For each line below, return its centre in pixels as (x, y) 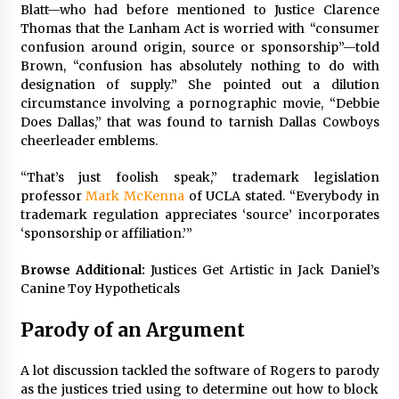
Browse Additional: (85, 270)
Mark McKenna (135, 196)
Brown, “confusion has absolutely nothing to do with (199, 66)
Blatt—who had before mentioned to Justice (171, 10)
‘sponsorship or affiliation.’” (106, 233)
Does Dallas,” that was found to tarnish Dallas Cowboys (199, 122)
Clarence (351, 10)
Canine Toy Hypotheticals (100, 289)
